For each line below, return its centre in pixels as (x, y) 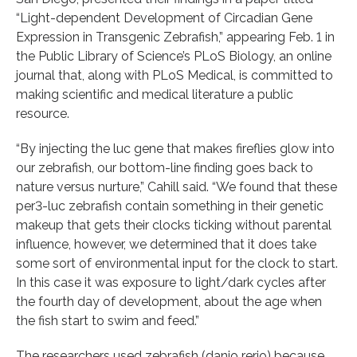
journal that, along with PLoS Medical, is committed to (175, 75)
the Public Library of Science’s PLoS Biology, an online (174, 56)
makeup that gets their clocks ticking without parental (174, 225)
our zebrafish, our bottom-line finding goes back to (165, 167)
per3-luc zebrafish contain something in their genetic (170, 206)
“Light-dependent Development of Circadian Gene (164, 18)
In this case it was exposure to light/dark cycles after (171, 282)
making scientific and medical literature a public (155, 94)
